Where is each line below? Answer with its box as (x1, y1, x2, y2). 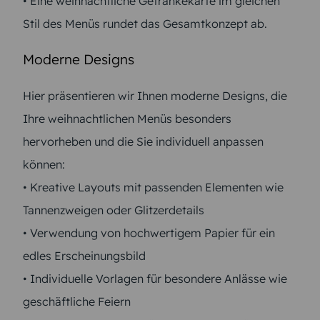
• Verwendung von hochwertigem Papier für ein (23, 225, 275, 240)
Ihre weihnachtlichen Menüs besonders (23, 111, 231, 126)
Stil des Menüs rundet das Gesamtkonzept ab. (23, 16, 267, 31)
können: (23, 156, 65, 171)
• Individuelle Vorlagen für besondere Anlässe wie (23, 271, 287, 286)
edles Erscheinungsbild (23, 248, 146, 263)
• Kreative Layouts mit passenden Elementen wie (23, 179, 284, 194)
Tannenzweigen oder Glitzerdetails (23, 202, 204, 217)
